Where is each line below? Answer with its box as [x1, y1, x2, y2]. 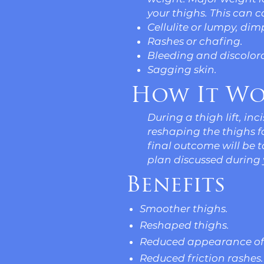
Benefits [126, 176, 226, 197]
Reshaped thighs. [140, 219, 229, 231]
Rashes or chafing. [147, 35, 243, 47]
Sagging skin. [147, 64, 217, 75]
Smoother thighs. [140, 203, 228, 214]
